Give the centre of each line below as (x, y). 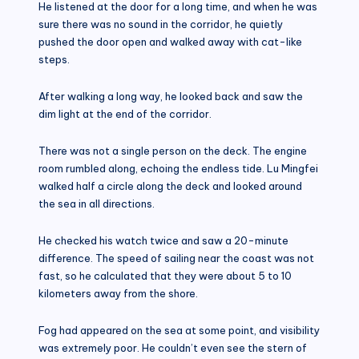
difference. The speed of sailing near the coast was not (176, 258)
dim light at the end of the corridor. (125, 113)
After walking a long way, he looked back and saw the (171, 96)
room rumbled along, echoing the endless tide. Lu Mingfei (178, 168)
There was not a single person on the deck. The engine (173, 150)
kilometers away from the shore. (118, 293)
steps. (54, 59)
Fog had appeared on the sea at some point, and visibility (179, 330)
